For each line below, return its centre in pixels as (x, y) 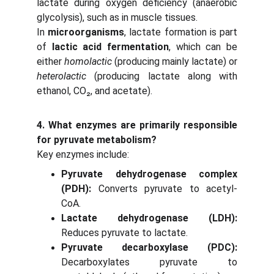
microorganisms (86, 32)
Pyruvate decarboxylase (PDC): (149, 247)
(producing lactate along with (162, 76)
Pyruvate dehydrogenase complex (149, 174)
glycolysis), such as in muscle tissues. (117, 17)
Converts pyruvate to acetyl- (164, 189)
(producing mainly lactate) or (175, 61)
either (50, 61)
